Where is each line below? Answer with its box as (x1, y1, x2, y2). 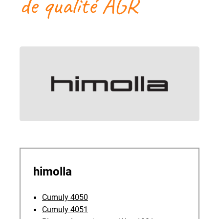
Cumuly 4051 (42, 204, 88, 214)
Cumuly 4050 (42, 192, 88, 202)
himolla (30, 164, 72, 178)
